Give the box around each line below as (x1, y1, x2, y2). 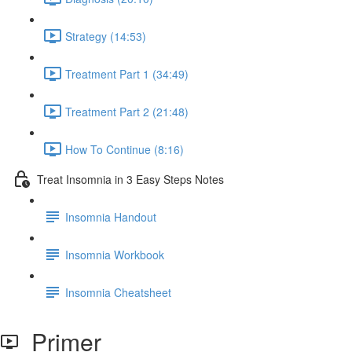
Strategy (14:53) (65, 27, 146, 44)
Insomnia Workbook (65, 246, 164, 262)
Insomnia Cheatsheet (65, 284, 171, 300)
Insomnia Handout (65, 208, 156, 225)
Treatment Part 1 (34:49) (65, 65, 189, 82)
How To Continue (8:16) (65, 141, 184, 157)
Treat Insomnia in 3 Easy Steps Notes (37, 170, 224, 187)
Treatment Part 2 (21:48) (65, 103, 189, 119)
